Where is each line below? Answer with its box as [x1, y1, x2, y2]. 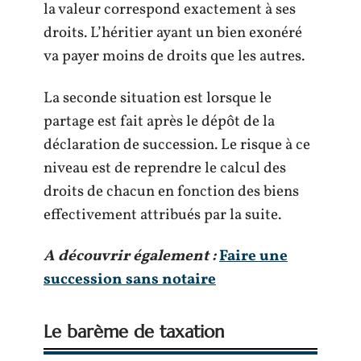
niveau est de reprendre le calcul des [44, 157, 286, 179]
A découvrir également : [44, 246, 216, 267]
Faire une [219, 246, 288, 267]
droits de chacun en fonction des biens [44, 180, 299, 202]
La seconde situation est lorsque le [44, 87, 272, 109]
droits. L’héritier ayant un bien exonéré [44, 23, 302, 44]
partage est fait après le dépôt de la [44, 110, 275, 132]
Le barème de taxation [44, 321, 225, 342]
